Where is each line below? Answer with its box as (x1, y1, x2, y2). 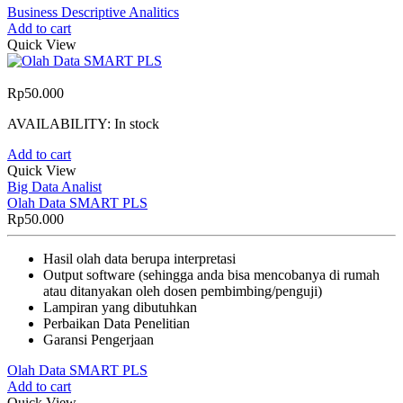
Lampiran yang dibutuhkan (43, 299, 197, 315)
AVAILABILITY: (7, 115, 114, 131)
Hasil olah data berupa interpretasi (43, 250, 236, 266)
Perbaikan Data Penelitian (43, 315, 190, 331)
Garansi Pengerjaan (43, 331, 154, 347)
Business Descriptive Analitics (7, 4, 179, 20)
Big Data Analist (7, 178, 102, 194)
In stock (114, 115, 159, 131)
